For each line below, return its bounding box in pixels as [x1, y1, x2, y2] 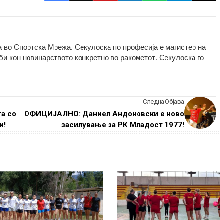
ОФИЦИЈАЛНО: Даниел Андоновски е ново [24, 110, 184, 119]
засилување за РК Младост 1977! [61, 120, 184, 130]
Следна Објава [143, 98, 184, 106]
